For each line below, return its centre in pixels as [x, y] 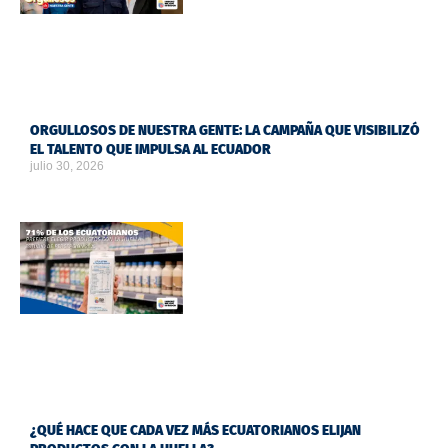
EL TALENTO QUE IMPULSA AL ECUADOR [150, 150]
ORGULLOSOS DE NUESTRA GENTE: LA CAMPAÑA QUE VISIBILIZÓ [225, 131]
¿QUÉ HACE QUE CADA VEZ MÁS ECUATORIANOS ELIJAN [195, 430]
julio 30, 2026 [67, 166]
